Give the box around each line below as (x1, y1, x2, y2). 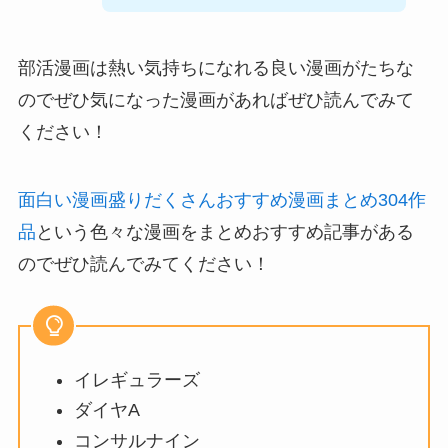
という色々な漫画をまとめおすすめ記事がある (35, 221, 414, 242)
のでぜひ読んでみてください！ (17, 253, 270, 274)
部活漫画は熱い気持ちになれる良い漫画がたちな (17, 57, 414, 78)
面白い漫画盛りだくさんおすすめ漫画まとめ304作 (17, 189, 426, 210)
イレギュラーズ (73, 369, 200, 390)
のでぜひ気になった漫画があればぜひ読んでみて (17, 89, 414, 110)
